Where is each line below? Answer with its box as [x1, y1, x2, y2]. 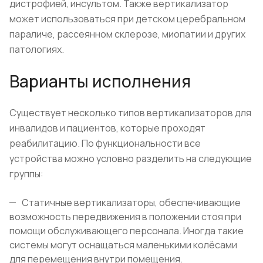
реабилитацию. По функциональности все [9, 137, 201, 150]
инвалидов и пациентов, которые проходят [9, 122, 205, 135]
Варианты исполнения [9, 70, 191, 93]
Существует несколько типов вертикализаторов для [9, 106, 251, 120]
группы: [9, 167, 43, 181]
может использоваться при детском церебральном [9, 12, 245, 26]
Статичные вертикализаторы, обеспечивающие [22, 196, 241, 210]
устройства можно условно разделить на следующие [9, 152, 252, 166]
